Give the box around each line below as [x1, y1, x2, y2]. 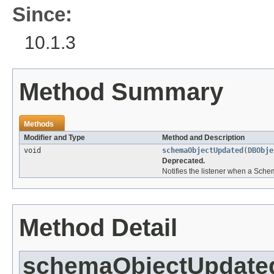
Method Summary [19, 78, 223, 106]
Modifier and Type [24, 133, 85, 143]
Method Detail [19, 214, 177, 242]
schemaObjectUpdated [162, 146, 243, 155]
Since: [12, 3, 72, 26]
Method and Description [162, 133, 245, 143]
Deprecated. [162, 157, 205, 166]
